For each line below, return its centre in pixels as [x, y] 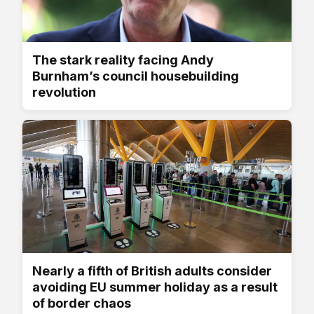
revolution [64, 92]
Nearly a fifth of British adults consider [152, 271]
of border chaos [82, 303]
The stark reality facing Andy [123, 60]
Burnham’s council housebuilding [136, 76]
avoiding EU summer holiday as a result [155, 287]
